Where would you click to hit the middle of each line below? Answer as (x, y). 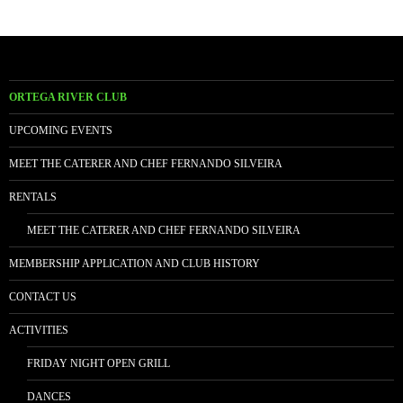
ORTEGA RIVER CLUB (68, 98)
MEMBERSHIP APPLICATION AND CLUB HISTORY (134, 264)
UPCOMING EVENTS (61, 131)
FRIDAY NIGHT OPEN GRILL (99, 364)
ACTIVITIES (39, 331)
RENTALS (33, 197)
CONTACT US (43, 297)
